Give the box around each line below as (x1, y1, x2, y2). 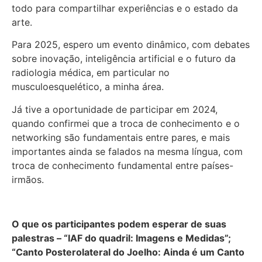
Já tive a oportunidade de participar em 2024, (12, 103, 218, 115)
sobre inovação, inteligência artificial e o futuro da (12, 53, 236, 65)
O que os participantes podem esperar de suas (12, 218, 226, 230)
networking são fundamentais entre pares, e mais (12, 131, 230, 143)
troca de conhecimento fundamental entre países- (12, 159, 233, 171)
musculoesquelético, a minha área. (12, 81, 164, 93)
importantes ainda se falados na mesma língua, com (12, 145, 243, 157)
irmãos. (12, 173, 44, 185)
